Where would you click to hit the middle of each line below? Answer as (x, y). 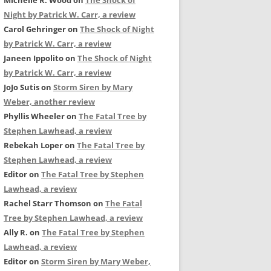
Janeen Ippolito (34, 58)
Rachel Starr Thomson (47, 203)
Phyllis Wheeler (34, 116)
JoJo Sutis (21, 87)
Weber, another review (49, 102)
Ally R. (16, 232)
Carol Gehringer (35, 29)
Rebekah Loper (33, 145)
